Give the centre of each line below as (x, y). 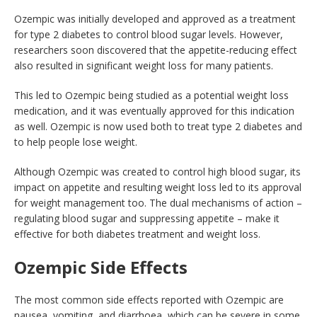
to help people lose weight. (76, 142)
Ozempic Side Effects (101, 267)
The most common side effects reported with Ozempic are (149, 300)
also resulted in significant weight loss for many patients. (144, 66)
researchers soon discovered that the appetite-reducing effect (156, 50)
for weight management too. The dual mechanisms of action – (158, 203)
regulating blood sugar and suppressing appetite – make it (147, 219)
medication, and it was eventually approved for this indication (154, 111)
